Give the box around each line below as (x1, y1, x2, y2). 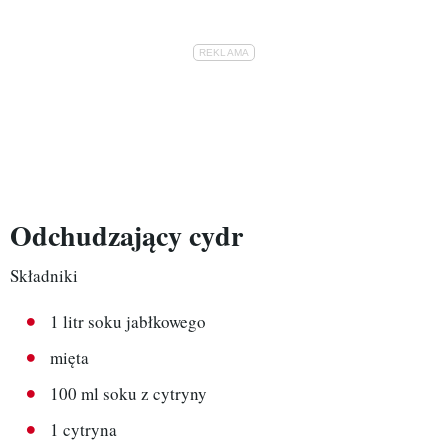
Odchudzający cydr (10, 215, 243, 257)
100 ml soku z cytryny (50, 382, 207, 406)
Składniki (10, 264, 78, 288)
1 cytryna (50, 418, 117, 442)
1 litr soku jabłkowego (50, 310, 206, 334)
